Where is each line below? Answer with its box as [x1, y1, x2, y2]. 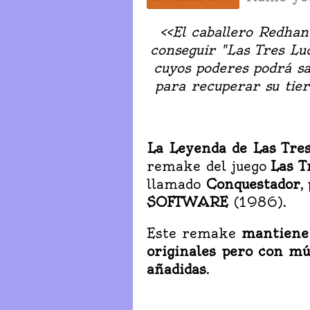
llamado [147, 175, 206, 192]
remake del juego [147, 157, 270, 174]
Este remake [147, 224, 241, 241]
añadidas [147, 260, 206, 277]
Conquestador [206, 175, 300, 192]
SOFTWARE [147, 193, 228, 210]
